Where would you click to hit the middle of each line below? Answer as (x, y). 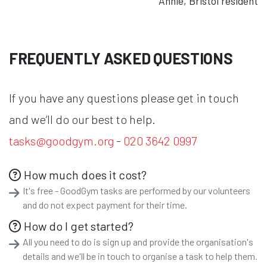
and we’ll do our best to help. (82, 119)
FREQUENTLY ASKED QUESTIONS (121, 58)
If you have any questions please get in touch (124, 97)
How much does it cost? (85, 174)
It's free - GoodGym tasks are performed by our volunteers (136, 190)
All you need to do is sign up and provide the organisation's (138, 241)
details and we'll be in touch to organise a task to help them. (140, 256)
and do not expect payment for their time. (105, 204)
